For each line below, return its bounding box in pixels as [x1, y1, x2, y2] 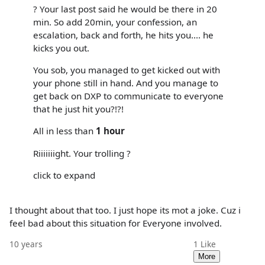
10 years [9, 238, 43, 250]
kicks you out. [33, 42, 89, 54]
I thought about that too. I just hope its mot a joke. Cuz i [9, 203, 241, 216]
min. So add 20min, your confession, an [33, 16, 197, 28]
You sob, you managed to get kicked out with [33, 64, 220, 76]
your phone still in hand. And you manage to [33, 77, 218, 89]
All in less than [33, 125, 96, 137]
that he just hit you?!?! [33, 103, 124, 115]
